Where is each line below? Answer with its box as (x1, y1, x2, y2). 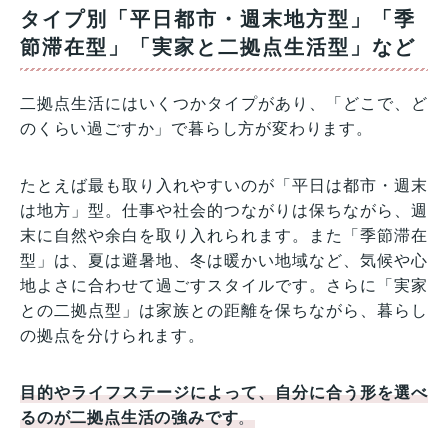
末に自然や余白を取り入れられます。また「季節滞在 (20, 226, 428, 244)
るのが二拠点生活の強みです (20, 408, 239, 426)
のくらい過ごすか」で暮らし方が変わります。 (20, 119, 373, 137)
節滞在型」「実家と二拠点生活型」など (20, 35, 416, 58)
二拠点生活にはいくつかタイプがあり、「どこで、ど (20, 94, 428, 112)
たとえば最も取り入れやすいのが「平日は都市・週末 (20, 176, 428, 194)
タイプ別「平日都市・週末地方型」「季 (20, 7, 416, 30)
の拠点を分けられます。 (20, 326, 205, 344)
